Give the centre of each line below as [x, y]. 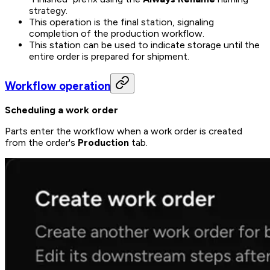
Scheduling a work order [61, 110]
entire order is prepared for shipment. [109, 56]
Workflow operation [58, 86]
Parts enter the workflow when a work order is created [124, 131]
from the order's [41, 143]
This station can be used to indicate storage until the [144, 45]
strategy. [48, 10]
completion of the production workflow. [117, 33]
